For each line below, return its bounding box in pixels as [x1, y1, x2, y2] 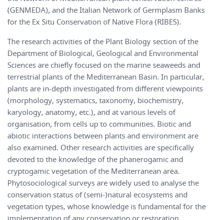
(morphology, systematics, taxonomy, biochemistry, [7, 95, 184, 106]
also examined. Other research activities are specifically [7, 142, 194, 153]
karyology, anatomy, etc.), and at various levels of [7, 107, 175, 117]
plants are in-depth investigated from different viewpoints [7, 83, 203, 94]
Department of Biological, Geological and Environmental [7, 48, 198, 58]
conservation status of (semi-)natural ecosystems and [7, 190, 188, 200]
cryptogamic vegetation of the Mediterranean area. [7, 166, 180, 176]
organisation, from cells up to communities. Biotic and [7, 119, 191, 129]
